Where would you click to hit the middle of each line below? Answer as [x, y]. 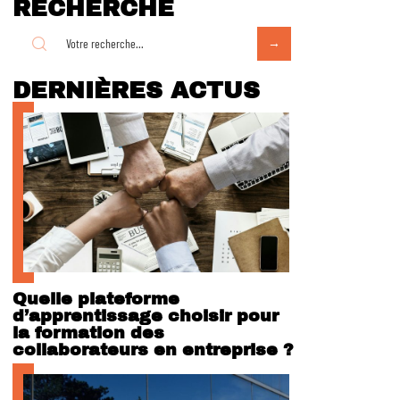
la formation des [88, 332]
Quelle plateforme [96, 298]
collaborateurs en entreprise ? [153, 349]
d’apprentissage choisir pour [146, 315]
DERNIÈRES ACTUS [136, 90]
